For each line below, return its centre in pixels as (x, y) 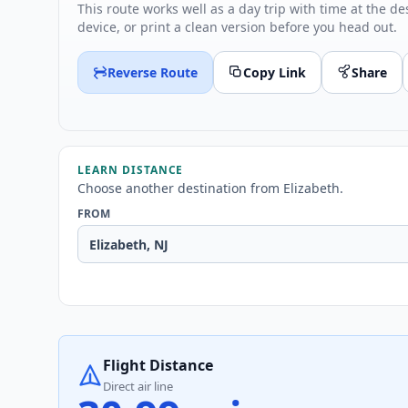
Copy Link (275, 72)
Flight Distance (158, 366)
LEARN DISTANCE (131, 170)
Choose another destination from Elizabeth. (210, 189)
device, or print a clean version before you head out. (237, 26)
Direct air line (138, 387)
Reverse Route (153, 72)
